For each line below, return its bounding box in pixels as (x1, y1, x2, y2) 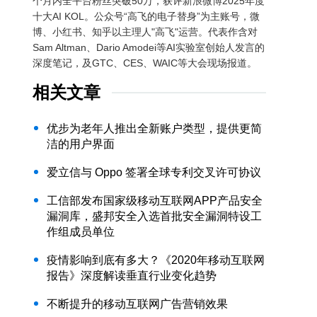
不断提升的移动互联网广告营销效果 (47, 298, 228, 310)
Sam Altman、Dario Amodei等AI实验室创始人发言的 (33, 42, 265, 53)
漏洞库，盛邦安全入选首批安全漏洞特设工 (47, 210, 262, 222)
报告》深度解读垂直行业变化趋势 (47, 270, 217, 282)
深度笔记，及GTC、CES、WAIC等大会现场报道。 (33, 57, 257, 69)
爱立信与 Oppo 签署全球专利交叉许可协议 (47, 166, 261, 178)
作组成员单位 (47, 226, 115, 238)
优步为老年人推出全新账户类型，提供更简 (47, 122, 262, 134)
